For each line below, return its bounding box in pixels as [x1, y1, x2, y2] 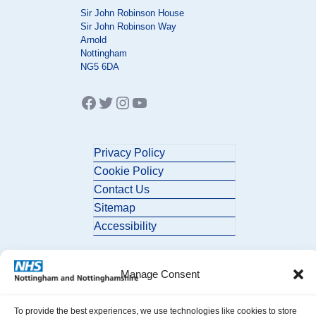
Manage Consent [120, 268, 200, 280]
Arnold [80, 35, 107, 45]
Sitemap [94, 202, 135, 214]
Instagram [114, 92, 188, 111]
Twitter [97, 92, 147, 111]
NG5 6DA [80, 61, 119, 72]
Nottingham [80, 48, 127, 59]
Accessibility [94, 220, 157, 232]
